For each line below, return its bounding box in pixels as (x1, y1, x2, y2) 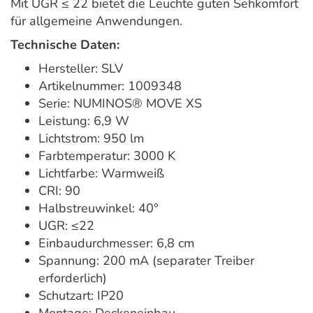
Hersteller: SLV (38, 59, 123, 77)
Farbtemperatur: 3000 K (38, 147, 175, 164)
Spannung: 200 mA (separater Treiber (38, 252, 254, 269)
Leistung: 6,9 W (38, 112, 129, 129)
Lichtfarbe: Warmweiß (38, 164, 164, 182)
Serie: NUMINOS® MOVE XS (38, 94, 202, 112)
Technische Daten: (10, 36, 119, 53)
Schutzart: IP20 (38, 286, 124, 304)
